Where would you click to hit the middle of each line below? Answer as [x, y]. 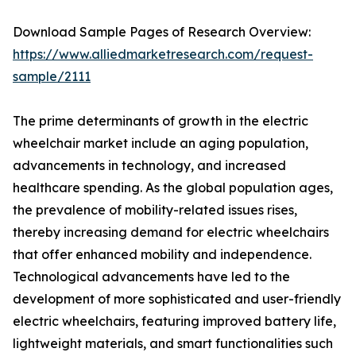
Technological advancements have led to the [151, 277]
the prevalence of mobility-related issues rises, [155, 210]
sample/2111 [52, 77]
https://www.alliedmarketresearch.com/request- [163, 54]
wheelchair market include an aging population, [161, 143]
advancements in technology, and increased [149, 166]
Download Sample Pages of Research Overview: [162, 32]
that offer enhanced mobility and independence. [162, 255]
